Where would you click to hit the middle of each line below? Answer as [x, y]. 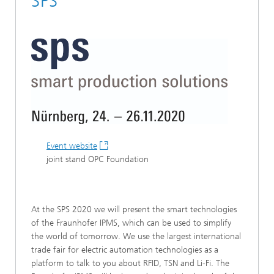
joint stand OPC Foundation [98, 160]
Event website [72, 146]
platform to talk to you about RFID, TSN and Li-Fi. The [130, 264]
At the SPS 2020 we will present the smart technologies [134, 210]
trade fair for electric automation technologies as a [125, 250]
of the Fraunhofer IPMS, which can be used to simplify [131, 223]
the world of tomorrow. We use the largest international [136, 237]
